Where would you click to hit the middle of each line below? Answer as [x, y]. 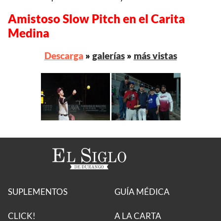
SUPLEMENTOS [38, 192]
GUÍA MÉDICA [142, 192]
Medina [29, 33]
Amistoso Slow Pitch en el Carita [96, 18]
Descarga [64, 55]
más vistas [155, 55]
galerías [108, 55]
